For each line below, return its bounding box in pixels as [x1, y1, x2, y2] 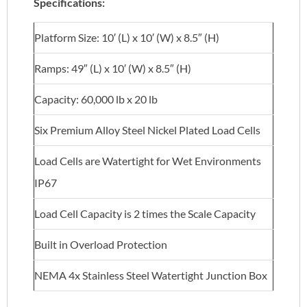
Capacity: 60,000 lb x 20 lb [34, 93, 158, 106]
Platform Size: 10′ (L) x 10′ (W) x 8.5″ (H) [34, 31, 219, 45]
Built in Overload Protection [34, 238, 167, 251]
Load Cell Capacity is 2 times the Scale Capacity [34, 207, 256, 221]
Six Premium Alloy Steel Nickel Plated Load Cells [34, 123, 260, 137]
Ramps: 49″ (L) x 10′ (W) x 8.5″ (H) [34, 62, 191, 75]
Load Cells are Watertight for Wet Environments [34, 154, 261, 168]
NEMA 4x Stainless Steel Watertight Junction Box [34, 269, 267, 282]
